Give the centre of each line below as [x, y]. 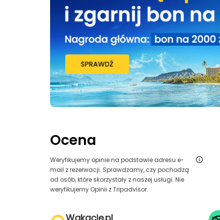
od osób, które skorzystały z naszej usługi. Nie [117, 179]
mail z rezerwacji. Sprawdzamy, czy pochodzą [120, 170]
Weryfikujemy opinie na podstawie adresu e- [117, 160]
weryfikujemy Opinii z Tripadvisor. [99, 189]
